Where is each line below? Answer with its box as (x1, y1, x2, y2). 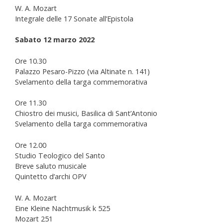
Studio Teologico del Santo (15, 150, 105, 160)
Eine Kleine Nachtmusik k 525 (15, 203, 110, 213)
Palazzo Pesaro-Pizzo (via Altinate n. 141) (15, 66, 150, 76)
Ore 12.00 (15, 140, 46, 150)
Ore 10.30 (15, 56, 46, 66)
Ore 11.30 (15, 98, 46, 108)
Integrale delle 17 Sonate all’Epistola (15, 13, 133, 23)
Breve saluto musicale (15, 161, 87, 171)
